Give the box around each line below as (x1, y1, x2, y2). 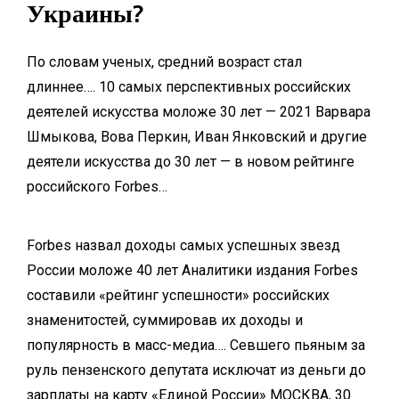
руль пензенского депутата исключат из (27, 362, 298, 379)
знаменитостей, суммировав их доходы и (27, 312, 303, 330)
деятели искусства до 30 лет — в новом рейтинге (27, 152, 354, 170)
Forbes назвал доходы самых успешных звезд (27, 237, 340, 255)
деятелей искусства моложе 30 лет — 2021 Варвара (27, 102, 370, 120)
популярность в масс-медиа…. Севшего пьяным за (27, 337, 365, 354)
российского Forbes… (27, 177, 167, 195)
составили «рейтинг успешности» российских (27, 287, 330, 305)
